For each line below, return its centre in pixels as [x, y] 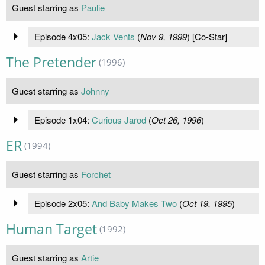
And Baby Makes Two [134, 203]
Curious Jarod [119, 119]
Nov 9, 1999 [163, 36]
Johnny [95, 91]
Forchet [96, 174]
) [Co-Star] [207, 36]
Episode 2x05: [63, 203]
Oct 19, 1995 [207, 203]
